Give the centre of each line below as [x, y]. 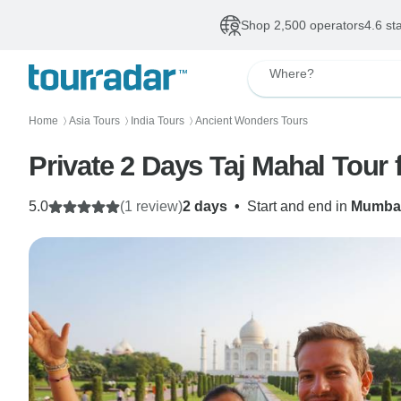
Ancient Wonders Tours [252, 121]
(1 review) [151, 206]
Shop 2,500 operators [302, 25]
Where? [292, 73]
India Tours [158, 121]
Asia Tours [94, 121]
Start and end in [299, 206]
